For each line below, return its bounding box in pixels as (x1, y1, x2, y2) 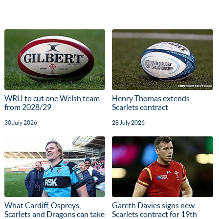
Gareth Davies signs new (112, 200, 195, 210)
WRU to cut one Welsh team (4, 93, 100, 103)
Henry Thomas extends (112, 93, 190, 103)
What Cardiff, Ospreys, (4, 200, 81, 210)
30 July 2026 (4, 119, 37, 126)
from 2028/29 (4, 102, 51, 111)
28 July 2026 (112, 119, 145, 126)
